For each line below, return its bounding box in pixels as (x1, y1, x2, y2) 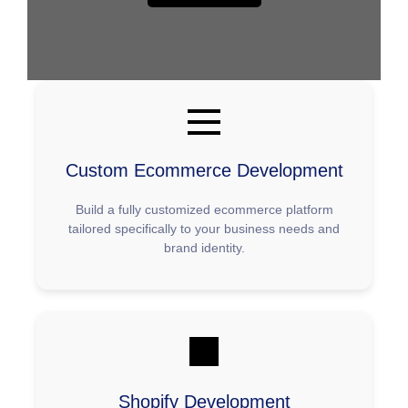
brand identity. (163, 240, 245, 256)
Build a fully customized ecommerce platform (75, 202, 333, 218)
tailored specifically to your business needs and (68, 221, 340, 237)
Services (36, 130, 124, 156)
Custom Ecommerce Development (65, 160, 343, 181)
